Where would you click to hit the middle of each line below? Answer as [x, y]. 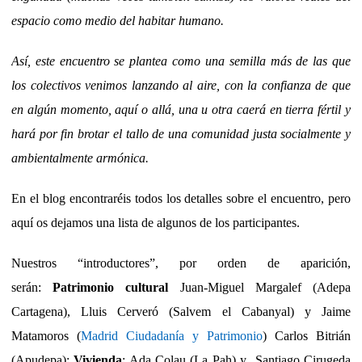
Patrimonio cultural [111, 288]
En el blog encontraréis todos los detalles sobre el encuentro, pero [181, 199]
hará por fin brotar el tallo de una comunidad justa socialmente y [181, 134]
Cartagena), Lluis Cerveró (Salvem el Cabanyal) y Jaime [181, 312]
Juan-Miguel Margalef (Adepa [260, 288]
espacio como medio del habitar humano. [118, 21]
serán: [32, 288]
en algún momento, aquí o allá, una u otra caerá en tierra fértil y [181, 110]
